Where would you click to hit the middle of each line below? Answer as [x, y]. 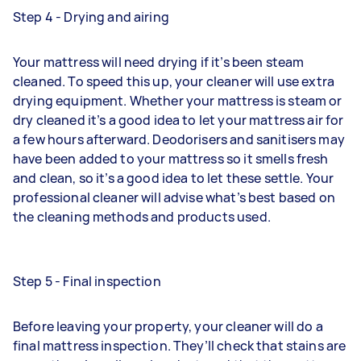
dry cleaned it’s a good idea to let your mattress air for [178, 120]
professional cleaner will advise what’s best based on [174, 197]
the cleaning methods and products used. [142, 216]
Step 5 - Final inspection [87, 281]
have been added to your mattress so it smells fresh [171, 158]
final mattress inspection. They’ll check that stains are [180, 345]
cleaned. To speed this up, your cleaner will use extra [174, 81]
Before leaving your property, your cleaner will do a [168, 326]
